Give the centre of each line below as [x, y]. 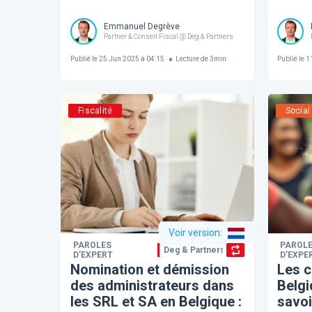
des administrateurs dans [152, 285]
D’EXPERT [93, 255]
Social [298, 110]
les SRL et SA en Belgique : [156, 301]
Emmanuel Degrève [141, 27]
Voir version [194, 233]
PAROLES [92, 245]
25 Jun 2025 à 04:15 [131, 59]
